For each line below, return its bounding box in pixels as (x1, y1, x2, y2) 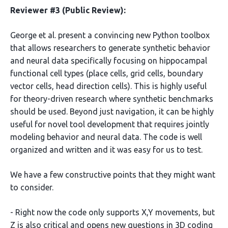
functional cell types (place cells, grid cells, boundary (10, 69, 203, 78)
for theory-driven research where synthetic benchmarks (10, 94, 213, 103)
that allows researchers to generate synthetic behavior (10, 43, 210, 52)
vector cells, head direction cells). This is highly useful (10, 81, 207, 91)
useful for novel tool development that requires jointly (10, 120, 209, 129)
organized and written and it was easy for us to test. (10, 145, 203, 154)
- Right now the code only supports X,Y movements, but (10, 208, 215, 217)
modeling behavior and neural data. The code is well (10, 132, 202, 141)
